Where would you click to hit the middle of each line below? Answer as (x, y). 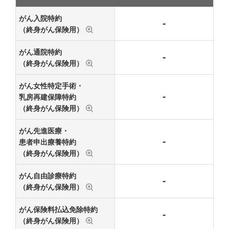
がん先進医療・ (44, 131)
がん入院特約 (40, 18)
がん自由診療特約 (47, 176)
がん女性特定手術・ (51, 86)
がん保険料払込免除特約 (58, 209)
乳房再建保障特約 (47, 97)
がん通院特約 (40, 52)
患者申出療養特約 (47, 142)
